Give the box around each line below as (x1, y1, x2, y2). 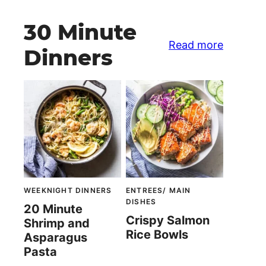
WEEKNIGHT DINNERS (24, 186, 112, 195)
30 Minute (24, 19, 137, 46)
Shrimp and (24, 216, 90, 231)
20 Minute (24, 202, 83, 217)
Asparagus (24, 230, 87, 245)
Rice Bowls (126, 227, 188, 242)
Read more (169, 39, 223, 52)
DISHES (126, 197, 157, 207)
